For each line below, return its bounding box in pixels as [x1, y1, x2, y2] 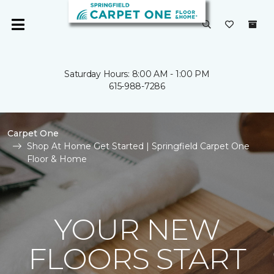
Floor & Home [27, 154, 87, 165]
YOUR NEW [53, 212, 221, 247]
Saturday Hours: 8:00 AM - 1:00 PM [64, 68, 210, 80]
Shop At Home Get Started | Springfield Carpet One [27, 141, 250, 152]
